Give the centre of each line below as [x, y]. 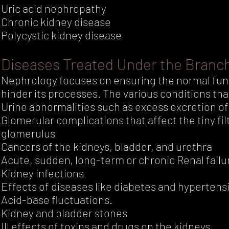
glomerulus [28, 133]
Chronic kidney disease [56, 22]
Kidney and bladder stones [64, 213]
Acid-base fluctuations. [57, 200]
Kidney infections [43, 173]
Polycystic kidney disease [62, 35]
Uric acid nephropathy [54, 8]
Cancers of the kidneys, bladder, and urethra [107, 146]
